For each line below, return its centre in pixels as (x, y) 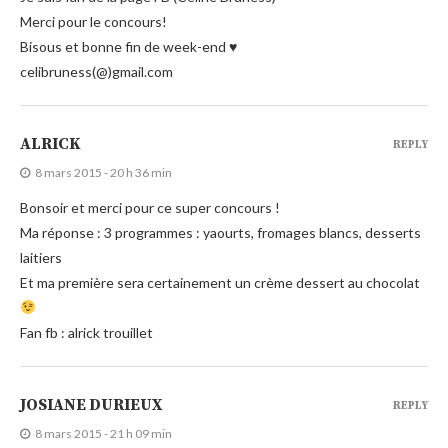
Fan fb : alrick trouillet (86, 332)
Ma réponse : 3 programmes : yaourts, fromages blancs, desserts (220, 232)
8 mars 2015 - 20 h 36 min (103, 172)
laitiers (41, 257)
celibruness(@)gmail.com (96, 71)
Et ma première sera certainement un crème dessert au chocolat (220, 282)
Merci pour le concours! (93, 21)
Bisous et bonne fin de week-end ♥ (128, 46)
